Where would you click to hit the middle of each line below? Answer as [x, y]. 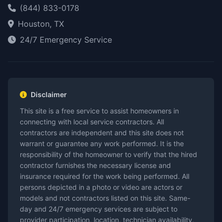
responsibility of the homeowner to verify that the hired [109, 154]
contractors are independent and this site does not [102, 133]
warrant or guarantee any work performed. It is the [102, 143]
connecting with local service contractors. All [92, 122]
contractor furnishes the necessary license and [95, 165]
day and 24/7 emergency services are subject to [99, 209]
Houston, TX [41, 24]
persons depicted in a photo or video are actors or [101, 187]
